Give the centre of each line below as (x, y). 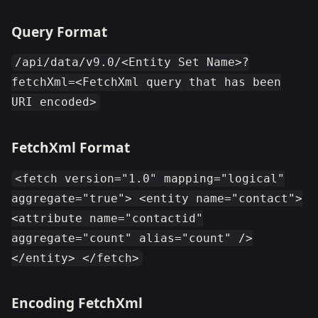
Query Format (59, 31)
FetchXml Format (71, 147)
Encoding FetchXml (77, 303)
